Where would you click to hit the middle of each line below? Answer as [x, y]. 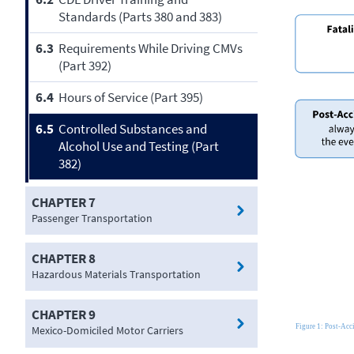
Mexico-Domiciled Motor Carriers [107, 331]
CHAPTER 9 [64, 315]
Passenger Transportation [92, 218]
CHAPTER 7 [64, 202]
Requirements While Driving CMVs [150, 49]
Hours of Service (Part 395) [130, 98]
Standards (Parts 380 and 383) [140, 17]
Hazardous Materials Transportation [116, 274]
